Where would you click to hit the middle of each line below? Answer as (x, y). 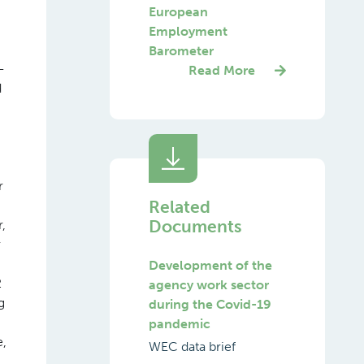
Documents (195, 226)
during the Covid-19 (210, 304)
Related (179, 207)
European (178, 12)
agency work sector (208, 285)
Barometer (181, 51)
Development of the (210, 265)
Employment (188, 31)
